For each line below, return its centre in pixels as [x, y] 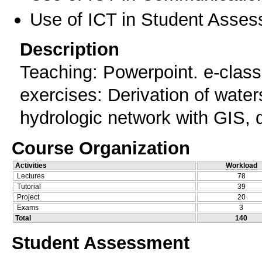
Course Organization [101, 148]
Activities [31, 165]
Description [70, 49]
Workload [241, 165]
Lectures [31, 176]
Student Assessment [101, 243]
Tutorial [29, 186]
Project [28, 197]
